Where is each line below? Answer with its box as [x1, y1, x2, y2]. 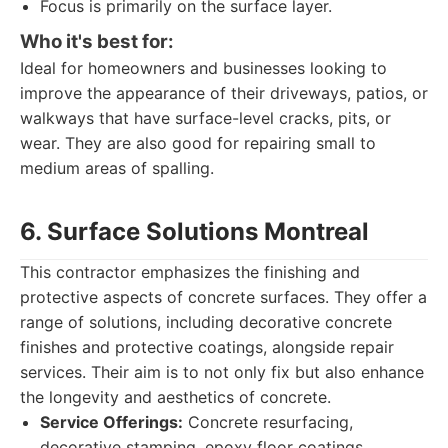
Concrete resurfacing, [183, 412, 353, 432]
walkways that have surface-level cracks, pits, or [20, 108, 391, 128]
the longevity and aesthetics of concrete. [20, 387, 331, 407]
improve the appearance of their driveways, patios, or [20, 83, 428, 103]
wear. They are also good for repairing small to [20, 133, 376, 153]
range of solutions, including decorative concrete [20, 312, 392, 332]
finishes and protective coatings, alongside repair [20, 337, 394, 357]
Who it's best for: [20, 30, 174, 53]
